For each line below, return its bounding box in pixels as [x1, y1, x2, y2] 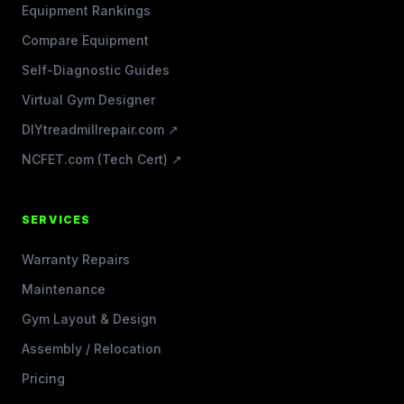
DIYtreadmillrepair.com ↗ [22, 122, 179, 137]
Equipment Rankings [22, 3, 151, 18]
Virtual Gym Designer [22, 92, 155, 107]
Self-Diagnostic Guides [22, 62, 170, 78]
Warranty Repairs [22, 252, 130, 267]
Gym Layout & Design [22, 311, 157, 326]
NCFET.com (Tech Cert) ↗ [22, 151, 182, 167]
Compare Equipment [22, 32, 149, 48]
